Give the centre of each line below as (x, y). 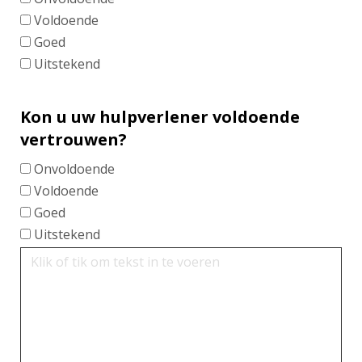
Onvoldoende (74, 168)
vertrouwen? (74, 139)
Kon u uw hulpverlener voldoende (160, 116)
